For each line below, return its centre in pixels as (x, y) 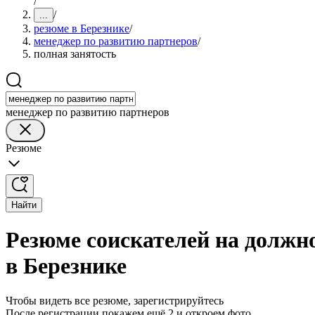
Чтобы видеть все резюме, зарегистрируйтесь (115, 300)
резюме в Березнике (82, 28)
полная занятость (75, 54)
